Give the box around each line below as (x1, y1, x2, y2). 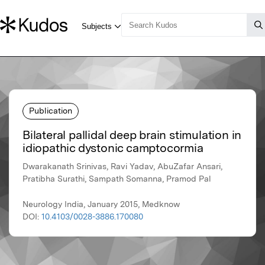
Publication (29, 105, 72, 115)
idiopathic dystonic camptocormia (22, 141, 203, 156)
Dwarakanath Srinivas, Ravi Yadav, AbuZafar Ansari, (22, 161, 222, 172)
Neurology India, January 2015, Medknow (22, 199, 180, 209)
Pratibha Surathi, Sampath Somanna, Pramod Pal (22, 174, 211, 184)
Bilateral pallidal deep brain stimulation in (22, 128, 242, 143)
